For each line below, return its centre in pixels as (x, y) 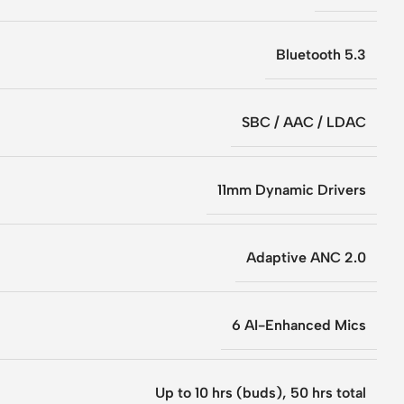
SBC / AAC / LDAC (304, 122)
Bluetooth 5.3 (321, 54)
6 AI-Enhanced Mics (299, 325)
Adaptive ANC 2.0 (306, 257)
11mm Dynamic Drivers (292, 189)
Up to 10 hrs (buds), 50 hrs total (261, 392)
